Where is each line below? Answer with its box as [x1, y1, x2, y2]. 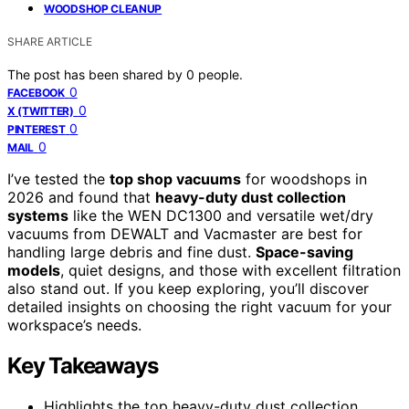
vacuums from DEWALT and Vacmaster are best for [7, 224, 362, 243]
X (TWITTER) [7, 103, 74, 118]
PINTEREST [7, 121, 66, 136]
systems [7, 205, 68, 225]
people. [198, 66, 243, 82]
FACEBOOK [7, 85, 65, 100]
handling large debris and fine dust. [7, 242, 256, 261]
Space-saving [256, 242, 353, 261]
